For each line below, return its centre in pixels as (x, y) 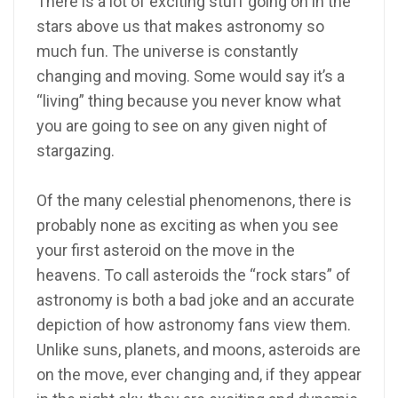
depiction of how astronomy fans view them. (194, 325)
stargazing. (76, 151)
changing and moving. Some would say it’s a (191, 76)
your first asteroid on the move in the (166, 251)
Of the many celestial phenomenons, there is (194, 201)
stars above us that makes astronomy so (180, 27)
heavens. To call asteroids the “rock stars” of (194, 275)
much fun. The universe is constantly (167, 52)
